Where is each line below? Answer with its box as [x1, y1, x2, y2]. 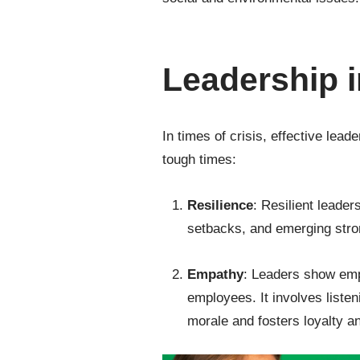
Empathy [186, 266, 243, 282]
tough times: [162, 151, 240, 167]
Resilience [186, 198, 253, 214]
